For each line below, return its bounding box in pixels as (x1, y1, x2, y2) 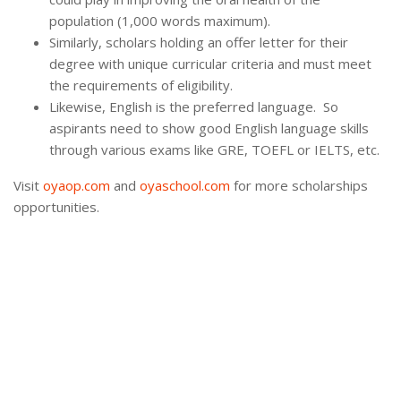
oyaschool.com (140, 176, 230, 195)
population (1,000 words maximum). (49, 12, 270, 30)
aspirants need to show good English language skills (49, 119, 369, 138)
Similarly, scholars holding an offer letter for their (49, 33, 348, 52)
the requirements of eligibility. (49, 76, 233, 95)
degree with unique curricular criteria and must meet (49, 55, 371, 73)
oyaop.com (43, 176, 110, 195)
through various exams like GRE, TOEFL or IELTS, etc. (49, 141, 380, 159)
